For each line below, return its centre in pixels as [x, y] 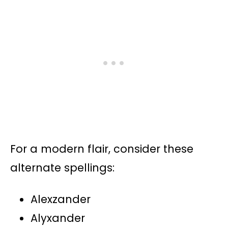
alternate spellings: [62, 168]
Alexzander [61, 199]
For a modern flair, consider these [102, 149]
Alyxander [58, 218]
